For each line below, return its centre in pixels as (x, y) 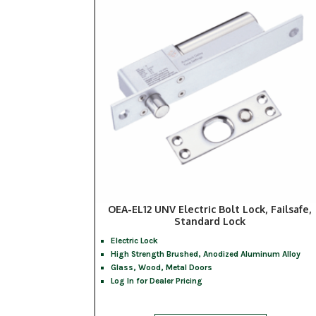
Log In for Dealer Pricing (157, 281)
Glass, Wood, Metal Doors (162, 268)
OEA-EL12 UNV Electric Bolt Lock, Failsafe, (209, 209)
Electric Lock (135, 241)
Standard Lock (209, 221)
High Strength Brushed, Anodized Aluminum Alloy (206, 254)
